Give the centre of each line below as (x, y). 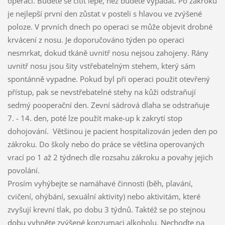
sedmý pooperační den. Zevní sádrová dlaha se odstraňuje (108, 105)
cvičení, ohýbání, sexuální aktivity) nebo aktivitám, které (104, 196)
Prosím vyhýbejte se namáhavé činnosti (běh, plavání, (100, 183)
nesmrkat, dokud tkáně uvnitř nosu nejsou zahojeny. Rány (108, 52)
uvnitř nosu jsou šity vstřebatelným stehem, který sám (101, 66)
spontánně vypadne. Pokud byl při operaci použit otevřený (108, 79)
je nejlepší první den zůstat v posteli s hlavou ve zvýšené (104, 13)
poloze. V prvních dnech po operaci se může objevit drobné (110, 26)
